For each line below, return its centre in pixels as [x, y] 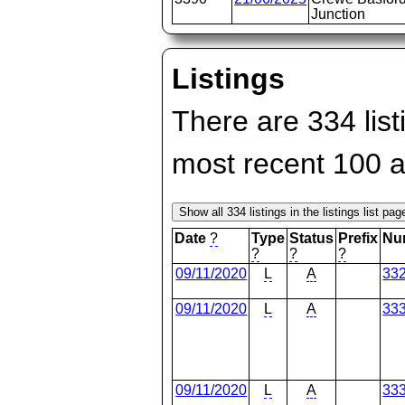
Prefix [358, 238]
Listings [229, 79]
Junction [339, 14]
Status [312, 238]
